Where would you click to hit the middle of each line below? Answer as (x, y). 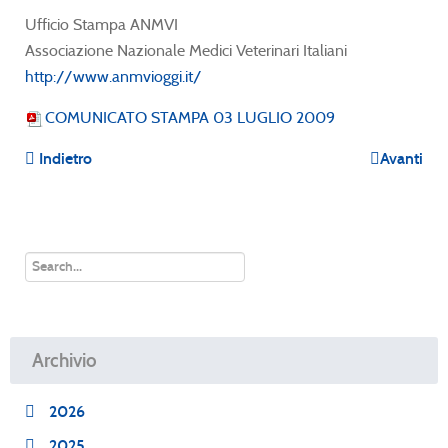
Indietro (65, 158)
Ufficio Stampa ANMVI (103, 24)
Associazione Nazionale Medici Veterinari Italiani (188, 50)
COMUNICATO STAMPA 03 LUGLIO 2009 (190, 117)
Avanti (401, 158)
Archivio (64, 360)
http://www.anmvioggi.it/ (113, 76)
